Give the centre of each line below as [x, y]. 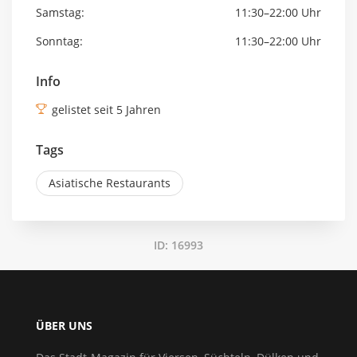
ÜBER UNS [64, 326]
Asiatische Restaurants [110, 183]
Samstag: [60, 13]
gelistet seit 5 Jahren [106, 110]
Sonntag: [59, 41]
